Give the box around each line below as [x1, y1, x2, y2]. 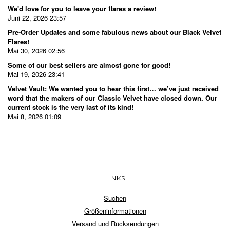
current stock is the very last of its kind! [8, 102, 133, 112]
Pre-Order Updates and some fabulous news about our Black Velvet [8, 27, 221, 37]
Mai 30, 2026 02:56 [8, 45, 65, 55]
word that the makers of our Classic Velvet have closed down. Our [8, 92, 217, 103]
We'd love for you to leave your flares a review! [8, 3, 156, 13]
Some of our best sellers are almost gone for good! [8, 60, 170, 70]
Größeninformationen [84, 205, 146, 216]
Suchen [104, 193, 126, 203]
